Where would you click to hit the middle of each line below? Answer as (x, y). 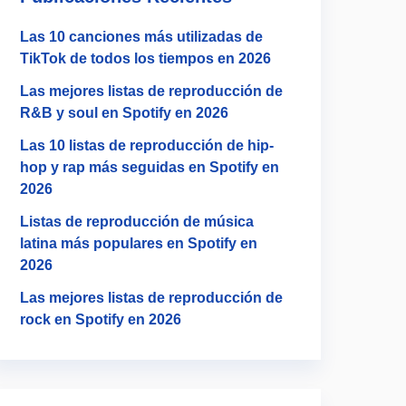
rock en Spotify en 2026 (101, 319)
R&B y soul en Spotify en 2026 (124, 113)
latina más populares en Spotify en (139, 243)
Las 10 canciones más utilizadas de (141, 37)
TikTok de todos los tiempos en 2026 (145, 58)
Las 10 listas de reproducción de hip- (147, 145)
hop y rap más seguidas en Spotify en (150, 167)
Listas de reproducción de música (137, 222)
